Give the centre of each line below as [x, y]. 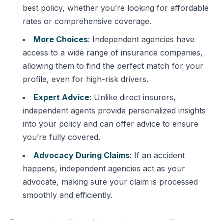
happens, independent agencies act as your [104, 168]
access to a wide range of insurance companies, [113, 53]
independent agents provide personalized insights [114, 110]
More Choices [61, 39]
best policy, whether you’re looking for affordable [116, 8]
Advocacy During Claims [82, 155]
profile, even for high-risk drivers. [85, 79]
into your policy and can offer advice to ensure [110, 124]
